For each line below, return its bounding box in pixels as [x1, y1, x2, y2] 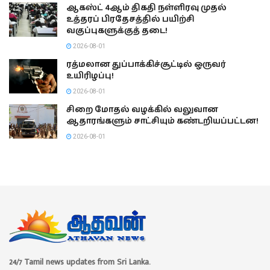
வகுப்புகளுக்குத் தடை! [66, 24, 168, 38]
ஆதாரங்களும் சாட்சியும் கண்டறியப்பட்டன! [66, 115, 259, 128]
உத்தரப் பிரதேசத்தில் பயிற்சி [66, 13, 195, 27]
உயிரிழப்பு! [66, 69, 114, 83]
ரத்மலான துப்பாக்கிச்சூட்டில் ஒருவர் [66, 58, 226, 72]
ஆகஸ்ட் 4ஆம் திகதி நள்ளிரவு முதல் [66, 1, 227, 15]
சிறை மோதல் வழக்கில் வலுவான [66, 103, 218, 117]
